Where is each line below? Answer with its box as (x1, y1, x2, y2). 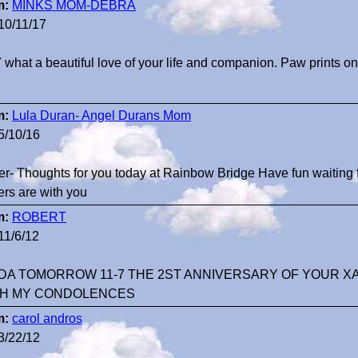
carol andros (12, 312, 82, 325)
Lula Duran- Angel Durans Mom (12, 109, 191, 122)
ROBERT (12, 210, 66, 224)
